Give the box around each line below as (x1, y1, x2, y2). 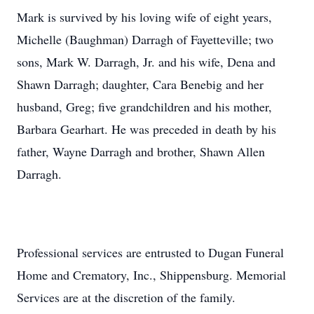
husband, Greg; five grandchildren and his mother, (17, 98, 272, 115)
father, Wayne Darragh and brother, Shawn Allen (17, 143, 265, 160)
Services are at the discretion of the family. (17, 289, 235, 306)
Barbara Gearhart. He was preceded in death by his (17, 121, 276, 137)
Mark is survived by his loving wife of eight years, (17, 8, 272, 25)
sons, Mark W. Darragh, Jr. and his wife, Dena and (17, 53, 275, 70)
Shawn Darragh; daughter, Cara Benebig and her (17, 76, 264, 93)
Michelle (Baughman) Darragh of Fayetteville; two (17, 31, 273, 48)
